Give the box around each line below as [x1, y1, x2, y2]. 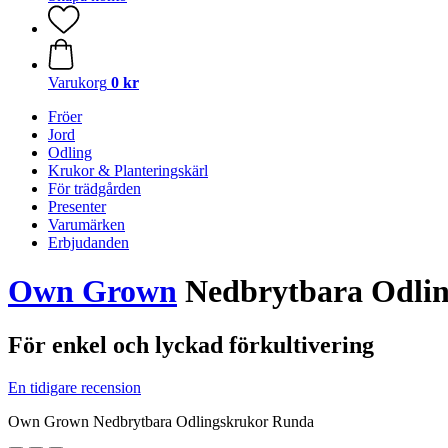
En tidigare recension [8, 378, 141, 396]
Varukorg [48, 74, 107, 91]
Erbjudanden [48, 234, 129, 251]
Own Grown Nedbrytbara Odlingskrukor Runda [8, 412, 314, 430]
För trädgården [48, 180, 141, 197]
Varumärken [48, 216, 125, 233]
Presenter [48, 198, 106, 215]
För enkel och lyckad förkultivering [8, 331, 374, 358]
